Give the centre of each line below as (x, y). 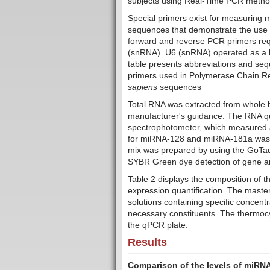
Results (147, 243)
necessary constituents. (174, 214)
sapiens (143, 87)
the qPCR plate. (158, 225)
